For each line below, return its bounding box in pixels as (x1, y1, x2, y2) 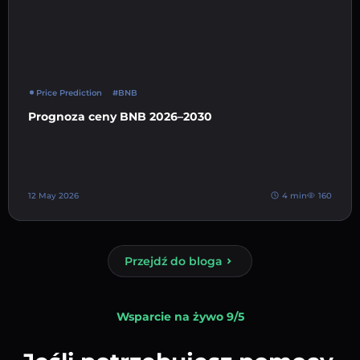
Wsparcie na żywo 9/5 (116, 309, 244, 324)
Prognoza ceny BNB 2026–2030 (28, 108, 212, 124)
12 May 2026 (28, 190, 79, 201)
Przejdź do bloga (125, 253, 223, 268)
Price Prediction (36, 87, 102, 98)
